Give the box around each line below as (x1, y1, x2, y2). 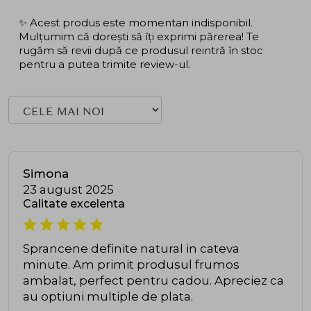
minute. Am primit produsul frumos (23, 258, 239, 272)
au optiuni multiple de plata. (23, 289, 193, 304)
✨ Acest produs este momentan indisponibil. (19, 15, 253, 29)
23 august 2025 (23, 183, 114, 197)
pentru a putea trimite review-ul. (19, 57, 190, 71)
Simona (23, 167, 69, 181)
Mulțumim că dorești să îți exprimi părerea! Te (19, 29, 259, 43)
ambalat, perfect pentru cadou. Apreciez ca (23, 274, 284, 288)
